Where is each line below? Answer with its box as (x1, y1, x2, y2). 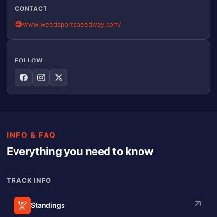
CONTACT (15, 4, 47, 12)
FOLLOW (15, 56, 43, 64)
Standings (31, 201, 65, 209)
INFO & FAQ (7, 130, 56, 139)
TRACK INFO (7, 176, 51, 184)
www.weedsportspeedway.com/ (23, 20, 121, 28)
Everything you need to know (7, 144, 154, 157)
